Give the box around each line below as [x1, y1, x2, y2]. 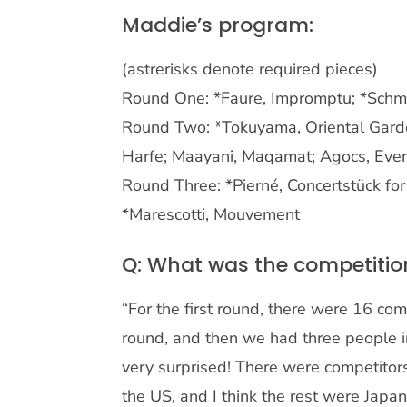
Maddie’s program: [122, 11, 314, 40]
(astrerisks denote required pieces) [122, 58, 379, 81]
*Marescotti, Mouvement [122, 203, 301, 226]
